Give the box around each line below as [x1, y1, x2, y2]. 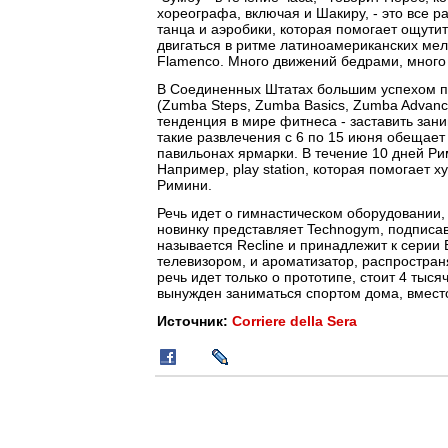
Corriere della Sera [232, 313, 357, 329]
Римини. [157, 177, 212, 193]
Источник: [157, 313, 232, 329]
